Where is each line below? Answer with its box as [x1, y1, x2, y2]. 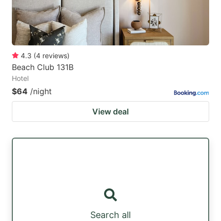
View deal [92, 106, 129, 116]
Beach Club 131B [12, 62, 74, 72]
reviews [42, 51, 67, 60]
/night [30, 86, 52, 96]
